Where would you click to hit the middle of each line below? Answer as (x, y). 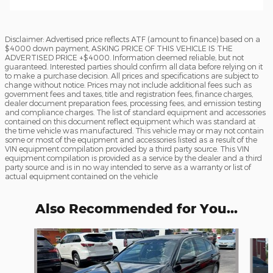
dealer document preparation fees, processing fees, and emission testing (133, 103)
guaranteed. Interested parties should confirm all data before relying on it (134, 66)
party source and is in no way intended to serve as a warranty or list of (128, 167)
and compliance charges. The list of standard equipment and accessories (135, 112)
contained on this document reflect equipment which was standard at (130, 121)
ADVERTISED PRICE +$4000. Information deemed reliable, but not (124, 57)
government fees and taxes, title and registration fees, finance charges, (129, 94)
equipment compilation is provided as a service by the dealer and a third (133, 158)
